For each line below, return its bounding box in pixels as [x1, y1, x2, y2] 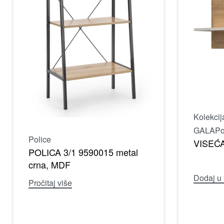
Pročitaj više [28, 177, 72, 189]
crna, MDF [28, 157, 70, 171]
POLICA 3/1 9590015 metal [28, 145, 138, 158]
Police [28, 133, 51, 145]
